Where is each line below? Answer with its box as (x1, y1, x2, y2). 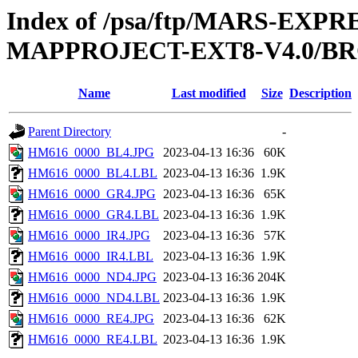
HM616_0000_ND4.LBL (28, 291, 160, 305)
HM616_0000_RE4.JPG (28, 312, 154, 326)
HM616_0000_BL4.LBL (28, 166, 157, 181)
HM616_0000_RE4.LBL (28, 332, 157, 347)
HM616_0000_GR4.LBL (28, 208, 159, 222)
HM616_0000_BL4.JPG (28, 145, 154, 160)
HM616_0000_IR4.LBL (28, 249, 153, 264)
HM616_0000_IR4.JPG (28, 229, 150, 243)
